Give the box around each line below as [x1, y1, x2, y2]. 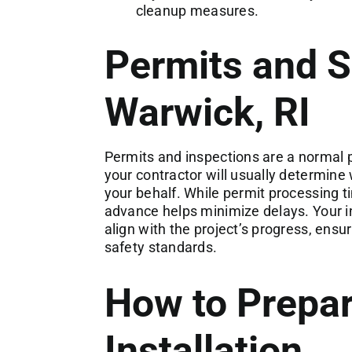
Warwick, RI [104, 89, 310, 135]
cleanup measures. [135, 2, 259, 19]
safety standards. [104, 238, 218, 255]
